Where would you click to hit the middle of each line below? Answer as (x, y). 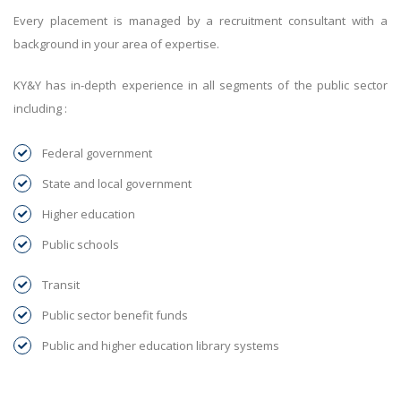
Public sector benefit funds (115, 316)
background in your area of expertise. (116, 44)
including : (40, 109)
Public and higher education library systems (161, 346)
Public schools (81, 245)
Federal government (97, 154)
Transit (61, 285)
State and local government (117, 184)
